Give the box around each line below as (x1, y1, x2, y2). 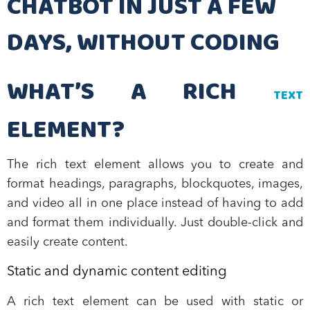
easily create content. (7, 236, 128, 248)
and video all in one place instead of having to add (7, 197, 303, 210)
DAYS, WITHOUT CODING (7, 24, 280, 64)
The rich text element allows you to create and (7, 158, 303, 171)
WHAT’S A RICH (7, 73, 273, 113)
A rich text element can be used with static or (7, 295, 303, 308)
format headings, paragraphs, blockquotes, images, (7, 178, 303, 190)
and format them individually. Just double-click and (7, 217, 303, 229)
